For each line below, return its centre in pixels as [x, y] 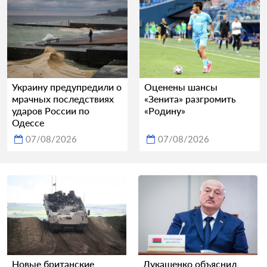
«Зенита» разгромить [190, 99]
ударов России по [51, 111]
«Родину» [165, 111]
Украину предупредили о [67, 87]
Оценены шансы [181, 87]
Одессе [28, 123]
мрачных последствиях [63, 99]
